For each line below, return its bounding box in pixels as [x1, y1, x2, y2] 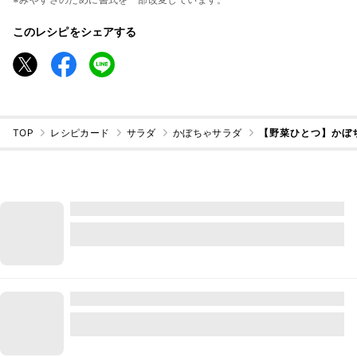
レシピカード [50, 127, 110, 139]
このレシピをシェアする [13, 24, 137, 38]
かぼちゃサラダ [172, 127, 242, 139]
